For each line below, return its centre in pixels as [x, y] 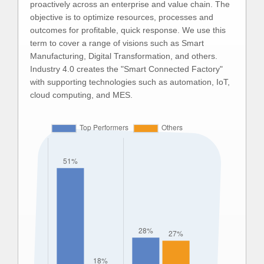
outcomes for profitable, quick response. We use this [128, 30]
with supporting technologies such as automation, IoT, [130, 82]
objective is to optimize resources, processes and [122, 17]
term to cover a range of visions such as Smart [117, 43]
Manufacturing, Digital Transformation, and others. [124, 56]
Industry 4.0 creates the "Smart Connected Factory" [126, 69]
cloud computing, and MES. [81, 95]
